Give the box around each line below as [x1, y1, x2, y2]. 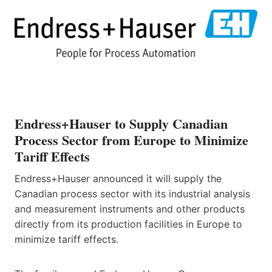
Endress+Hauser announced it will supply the [15, 172, 222, 185]
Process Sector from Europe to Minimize [15, 129, 248, 150]
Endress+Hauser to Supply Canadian [15, 113, 228, 134]
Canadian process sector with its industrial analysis [15, 187, 250, 200]
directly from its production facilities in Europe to [15, 217, 242, 230]
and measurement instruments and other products [15, 202, 245, 215]
